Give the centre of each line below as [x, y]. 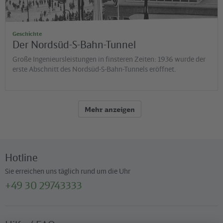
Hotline [21, 158]
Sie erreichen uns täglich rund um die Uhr [68, 171]
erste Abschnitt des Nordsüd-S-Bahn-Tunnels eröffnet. [94, 69]
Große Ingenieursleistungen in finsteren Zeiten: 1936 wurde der [109, 59]
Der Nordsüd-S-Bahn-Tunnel [74, 45]
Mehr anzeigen [110, 109]
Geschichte [27, 34]
